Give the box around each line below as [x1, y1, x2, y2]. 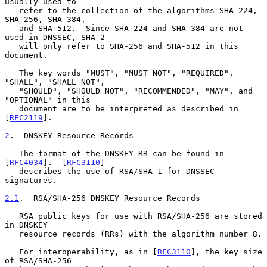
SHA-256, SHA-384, [5, 14, 86, 24]
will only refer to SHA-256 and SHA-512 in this [5, 41, 19, 51]
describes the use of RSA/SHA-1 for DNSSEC [5, 166, 19, 176]
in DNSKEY [5, 220, 48, 229]
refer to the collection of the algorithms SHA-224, [5, 5, 19, 15]
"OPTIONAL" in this [5, 95, 91, 104]
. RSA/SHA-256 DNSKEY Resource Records [19, 193, 200, 203]
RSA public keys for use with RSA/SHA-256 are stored [5, 211, 19, 221]
